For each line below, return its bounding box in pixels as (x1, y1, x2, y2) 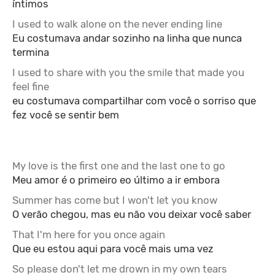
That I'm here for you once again (12, 228, 165, 241)
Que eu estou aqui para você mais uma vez (12, 242, 214, 255)
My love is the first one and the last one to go (12, 160, 225, 172)
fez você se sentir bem (12, 109, 119, 121)
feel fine (12, 80, 49, 93)
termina (12, 46, 49, 58)
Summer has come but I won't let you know (12, 194, 217, 206)
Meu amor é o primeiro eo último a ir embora (12, 174, 220, 186)
